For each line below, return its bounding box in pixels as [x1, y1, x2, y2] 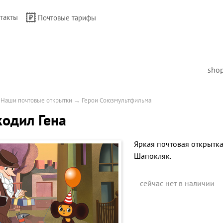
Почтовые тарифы [38, 13, 96, 22]
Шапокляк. [134, 151, 171, 161]
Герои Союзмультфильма [82, 96, 151, 105]
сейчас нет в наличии [140, 178, 215, 188]
